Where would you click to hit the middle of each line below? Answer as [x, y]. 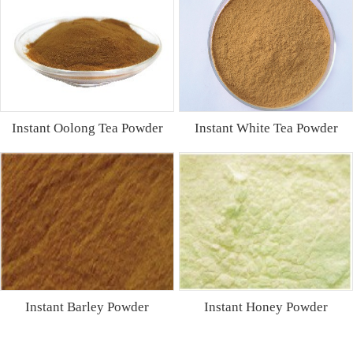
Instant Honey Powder [266, 307]
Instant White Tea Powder [266, 128]
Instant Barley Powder [87, 307]
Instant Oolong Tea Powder [87, 128]
